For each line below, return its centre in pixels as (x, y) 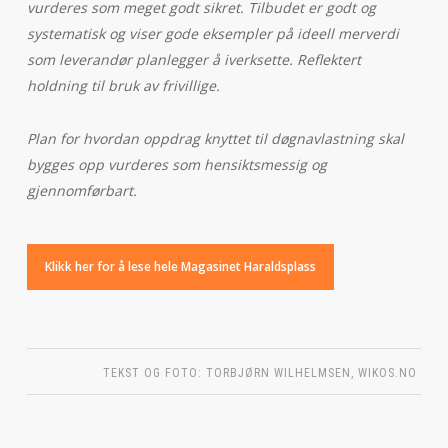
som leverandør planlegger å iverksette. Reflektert (193, 60)
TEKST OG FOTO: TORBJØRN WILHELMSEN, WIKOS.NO (260, 373)
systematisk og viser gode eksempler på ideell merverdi (212, 34)
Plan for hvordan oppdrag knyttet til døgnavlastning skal (215, 139)
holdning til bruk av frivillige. (123, 86)
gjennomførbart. (81, 191)
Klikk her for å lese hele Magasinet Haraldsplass (180, 267)
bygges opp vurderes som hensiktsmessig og (176, 165)
